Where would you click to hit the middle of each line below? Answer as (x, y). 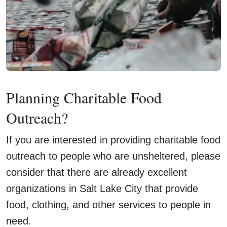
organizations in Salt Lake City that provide (102, 189)
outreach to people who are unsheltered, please (113, 156)
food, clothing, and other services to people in (108, 205)
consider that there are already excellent (97, 173)
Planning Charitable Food (84, 98)
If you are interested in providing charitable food (113, 140)
